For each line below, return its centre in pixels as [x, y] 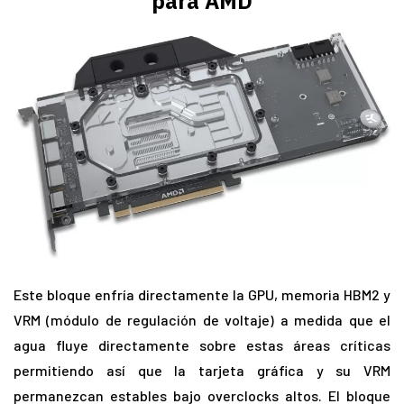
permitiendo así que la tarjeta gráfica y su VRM [202, 370]
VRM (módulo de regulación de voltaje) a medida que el [202, 319]
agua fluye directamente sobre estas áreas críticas [202, 344]
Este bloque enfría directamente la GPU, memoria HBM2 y [202, 294]
